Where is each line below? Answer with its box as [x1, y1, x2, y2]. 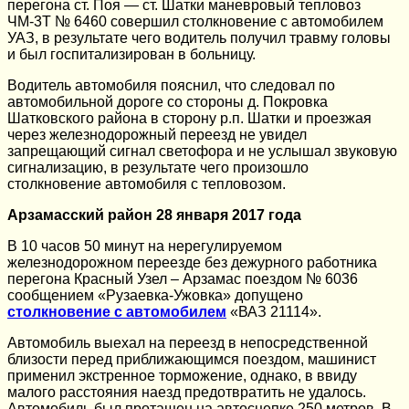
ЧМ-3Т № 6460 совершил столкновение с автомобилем [7, 13, 383, 29]
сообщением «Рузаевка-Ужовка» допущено [7, 287, 303, 303]
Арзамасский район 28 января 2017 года [7, 206, 301, 223]
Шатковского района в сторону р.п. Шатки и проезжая [7, 110, 372, 126]
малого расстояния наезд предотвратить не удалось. [7, 383, 366, 400]
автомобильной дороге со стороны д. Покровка [7, 93, 328, 110]
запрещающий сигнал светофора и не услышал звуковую [7, 142, 397, 159]
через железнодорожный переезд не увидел [7, 126, 307, 142]
